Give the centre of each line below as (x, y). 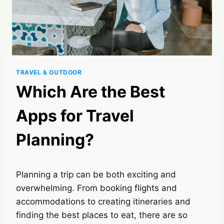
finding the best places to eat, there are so (102, 215)
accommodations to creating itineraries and (103, 201)
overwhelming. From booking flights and (96, 188)
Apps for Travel (75, 115)
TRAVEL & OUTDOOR (49, 72)
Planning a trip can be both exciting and (96, 174)
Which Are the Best (90, 91)
